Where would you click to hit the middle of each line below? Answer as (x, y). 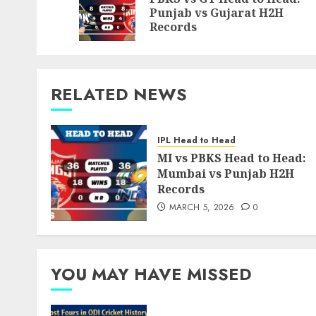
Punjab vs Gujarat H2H (217, 13)
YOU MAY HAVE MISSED (151, 274)
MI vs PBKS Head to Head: (232, 158)
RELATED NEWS (119, 94)
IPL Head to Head (196, 140)
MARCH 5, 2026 (202, 207)
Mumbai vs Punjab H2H (226, 174)
